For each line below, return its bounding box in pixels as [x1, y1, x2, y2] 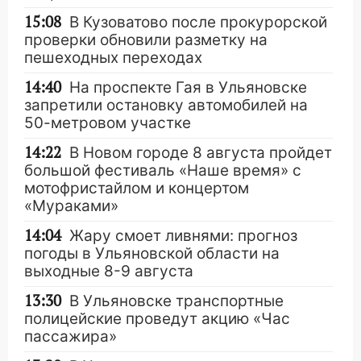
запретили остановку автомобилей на [24, 96, 308, 114]
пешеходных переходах [24, 48, 202, 67]
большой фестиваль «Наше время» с [24, 161, 301, 180]
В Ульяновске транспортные [69, 292, 284, 310]
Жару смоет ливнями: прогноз [69, 226, 297, 245]
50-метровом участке [24, 114, 191, 132]
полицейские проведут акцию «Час [24, 309, 290, 328]
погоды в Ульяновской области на [24, 244, 280, 263]
